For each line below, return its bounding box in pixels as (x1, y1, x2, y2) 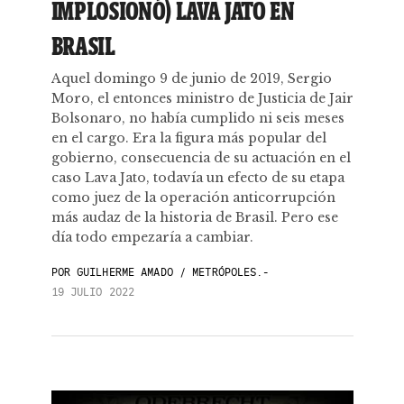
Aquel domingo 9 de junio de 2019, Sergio (50, 70, 332, 87)
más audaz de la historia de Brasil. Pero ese (50, 209, 338, 225)
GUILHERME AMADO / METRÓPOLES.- (69, 265, 270, 279)
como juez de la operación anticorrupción (50, 189, 335, 206)
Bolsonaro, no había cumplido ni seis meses (50, 110, 344, 126)
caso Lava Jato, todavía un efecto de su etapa (50, 170, 344, 186)
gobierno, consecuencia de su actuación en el (50, 150, 351, 166)
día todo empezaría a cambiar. (50, 229, 253, 245)
